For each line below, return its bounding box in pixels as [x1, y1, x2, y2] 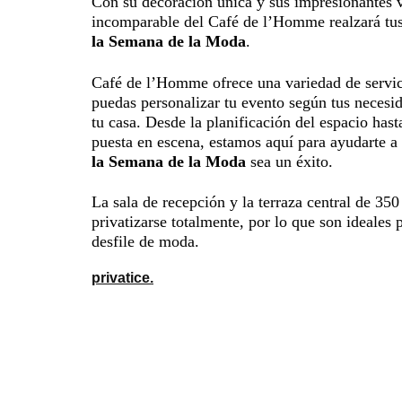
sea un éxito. [246, 152, 333, 170]
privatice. [92, 270, 153, 286]
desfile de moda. [92, 232, 199, 251]
